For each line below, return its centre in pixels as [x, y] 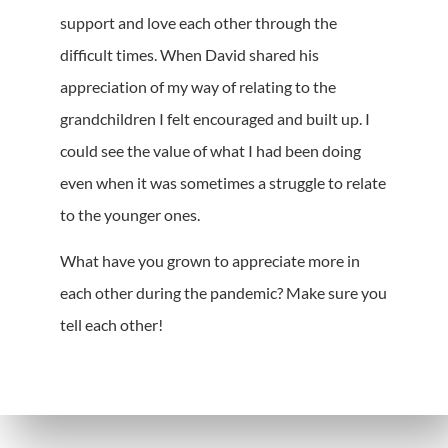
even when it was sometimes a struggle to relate [223, 182]
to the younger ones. [130, 214]
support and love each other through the [198, 22]
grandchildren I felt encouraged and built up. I [215, 118]
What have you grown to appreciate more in [210, 260]
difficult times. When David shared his [189, 54]
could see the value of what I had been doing [210, 150]
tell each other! [111, 324]
